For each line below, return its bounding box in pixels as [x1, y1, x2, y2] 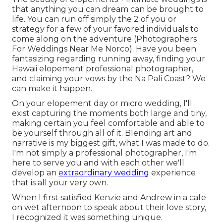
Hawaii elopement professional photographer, [12, 64, 193, 74]
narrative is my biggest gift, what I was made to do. [12, 138, 210, 148]
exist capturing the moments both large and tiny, [12, 109, 207, 118]
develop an [12, 168, 58, 178]
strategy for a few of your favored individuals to [12, 24, 199, 34]
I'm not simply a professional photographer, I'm [12, 148, 197, 158]
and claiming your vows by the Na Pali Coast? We [12, 74, 206, 84]
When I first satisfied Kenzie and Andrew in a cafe [12, 193, 206, 203]
